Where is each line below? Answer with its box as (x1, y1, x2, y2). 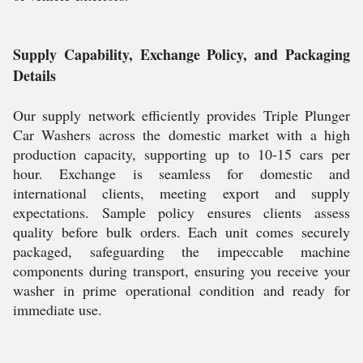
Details (13, 65, 56, 86)
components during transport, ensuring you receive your (13, 261, 350, 280)
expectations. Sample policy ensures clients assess (13, 203, 350, 222)
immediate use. (13, 300, 102, 319)
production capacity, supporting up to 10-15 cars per (13, 144, 350, 164)
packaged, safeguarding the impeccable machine (13, 241, 350, 261)
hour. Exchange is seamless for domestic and (13, 164, 350, 183)
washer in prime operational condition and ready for (13, 280, 350, 300)
